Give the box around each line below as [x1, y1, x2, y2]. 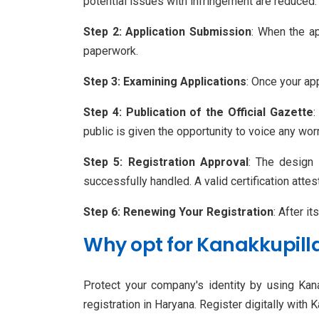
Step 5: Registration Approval [83, 155, 249, 169]
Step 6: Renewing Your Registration [83, 205, 273, 219]
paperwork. [83, 44, 138, 58]
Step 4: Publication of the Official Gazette [83, 105, 313, 120]
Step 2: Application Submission [83, 25, 252, 39]
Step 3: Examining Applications [83, 75, 246, 89]
